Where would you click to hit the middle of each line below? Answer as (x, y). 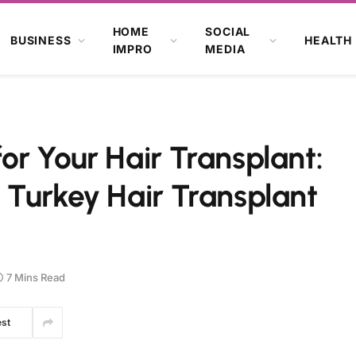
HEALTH (329, 40)
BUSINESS (41, 40)
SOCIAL (228, 31)
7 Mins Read (36, 277)
